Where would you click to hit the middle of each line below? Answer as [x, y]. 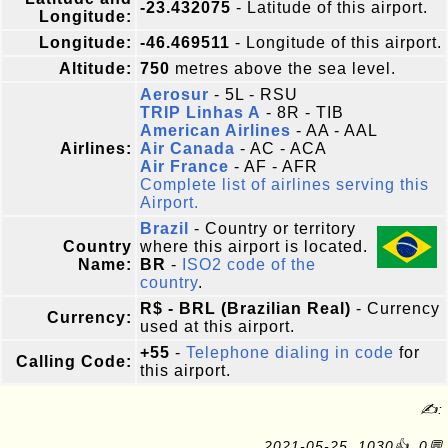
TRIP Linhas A [200, 112]
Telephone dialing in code [290, 352]
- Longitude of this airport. [336, 42]
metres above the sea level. [283, 68]
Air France [184, 166]
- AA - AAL [334, 130]
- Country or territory [272, 228]
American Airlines [215, 130]
